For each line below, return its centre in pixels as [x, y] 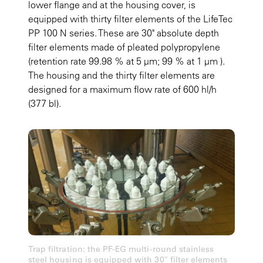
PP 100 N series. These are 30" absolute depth [124, 33]
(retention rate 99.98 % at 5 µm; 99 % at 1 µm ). [127, 61]
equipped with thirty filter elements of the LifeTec [130, 18]
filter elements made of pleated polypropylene [124, 47]
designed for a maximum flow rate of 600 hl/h [122, 89]
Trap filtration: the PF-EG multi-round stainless [121, 249]
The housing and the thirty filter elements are [122, 75]
